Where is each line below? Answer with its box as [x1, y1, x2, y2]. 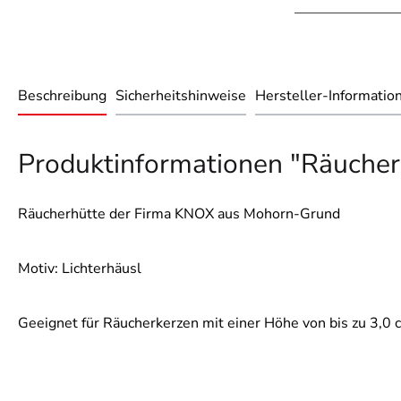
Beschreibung [18, 86, 107, 107]
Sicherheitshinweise [115, 86, 246, 107]
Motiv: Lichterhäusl [18, 259, 141, 279]
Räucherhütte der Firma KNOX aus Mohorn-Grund [18, 204, 340, 225]
